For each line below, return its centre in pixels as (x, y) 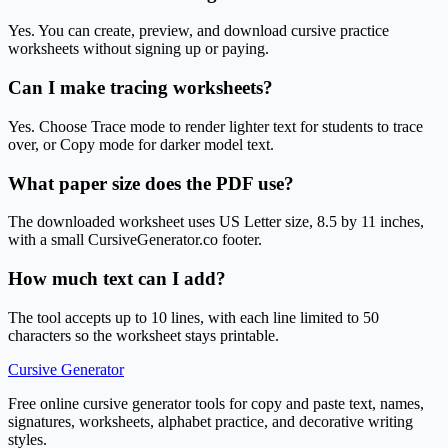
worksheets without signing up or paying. (138, 49)
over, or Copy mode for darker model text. (141, 144)
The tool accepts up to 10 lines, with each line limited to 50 (193, 317)
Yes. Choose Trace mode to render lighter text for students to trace (215, 126)
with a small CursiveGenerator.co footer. (135, 240)
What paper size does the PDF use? (151, 183)
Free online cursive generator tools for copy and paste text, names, (216, 403)
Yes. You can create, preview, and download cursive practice (198, 31)
